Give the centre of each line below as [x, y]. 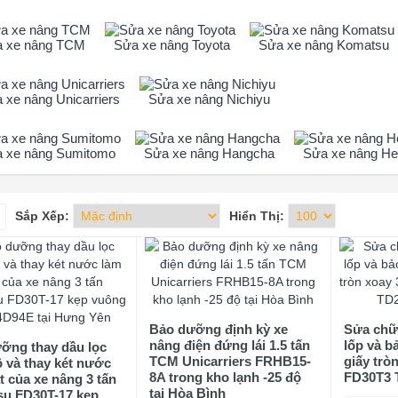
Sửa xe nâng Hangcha [209, 153]
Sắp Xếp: [42, 216]
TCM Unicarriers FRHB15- [231, 361]
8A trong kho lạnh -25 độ [226, 377]
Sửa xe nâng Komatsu [324, 45]
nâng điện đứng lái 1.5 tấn [230, 345]
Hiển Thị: [257, 216]
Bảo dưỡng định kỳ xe [219, 329]
